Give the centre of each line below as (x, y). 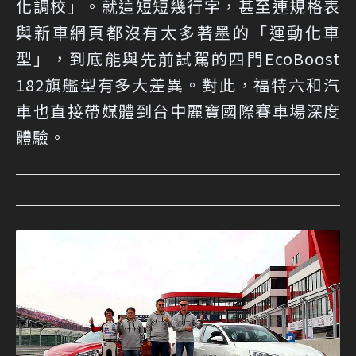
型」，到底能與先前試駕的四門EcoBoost (178, 59)
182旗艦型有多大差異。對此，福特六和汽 (178, 85)
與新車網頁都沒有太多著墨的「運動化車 (178, 33)
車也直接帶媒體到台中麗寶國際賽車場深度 (178, 111)
